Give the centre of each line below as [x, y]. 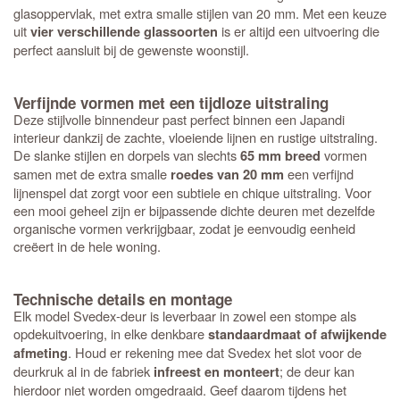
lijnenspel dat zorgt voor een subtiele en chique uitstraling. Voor [192, 192]
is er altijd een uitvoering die [299, 31]
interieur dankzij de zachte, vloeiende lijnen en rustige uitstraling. [196, 137]
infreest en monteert [217, 372]
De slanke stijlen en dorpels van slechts [127, 155]
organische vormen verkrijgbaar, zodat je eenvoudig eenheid [184, 228]
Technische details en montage [123, 299]
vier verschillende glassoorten [124, 32]
